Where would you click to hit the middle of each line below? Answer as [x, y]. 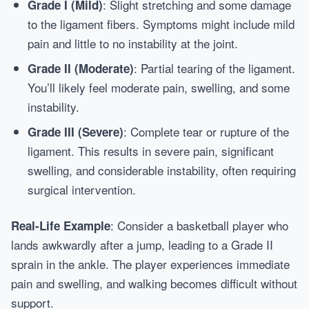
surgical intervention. [82, 189]
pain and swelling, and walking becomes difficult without [154, 283]
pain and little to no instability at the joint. [133, 43]
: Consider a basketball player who [199, 225]
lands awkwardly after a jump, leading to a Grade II [142, 245]
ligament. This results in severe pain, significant [151, 151]
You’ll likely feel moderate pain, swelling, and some [159, 87]
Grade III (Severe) [76, 132]
